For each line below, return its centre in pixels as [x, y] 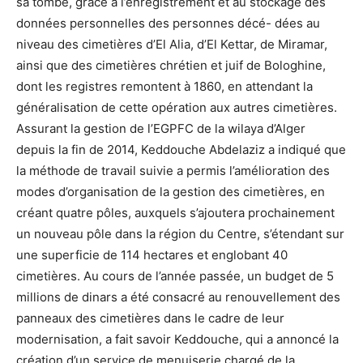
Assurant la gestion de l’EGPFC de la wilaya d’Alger [161, 129]
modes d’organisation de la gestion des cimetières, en [171, 192]
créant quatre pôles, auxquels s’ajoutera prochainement [175, 213]
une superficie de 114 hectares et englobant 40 [152, 255]
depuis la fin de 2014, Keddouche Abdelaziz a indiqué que [181, 150]
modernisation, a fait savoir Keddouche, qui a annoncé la [177, 340]
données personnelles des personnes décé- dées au [168, 23]
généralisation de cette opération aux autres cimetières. [177, 108]
